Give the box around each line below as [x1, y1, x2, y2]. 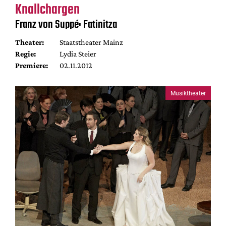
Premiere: [15, 61, 48, 70]
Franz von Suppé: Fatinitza [15, 16, 117, 33]
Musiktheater [171, 89, 206, 97]
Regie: [15, 49, 36, 58]
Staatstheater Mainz [59, 38, 123, 46]
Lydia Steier [59, 49, 96, 58]
